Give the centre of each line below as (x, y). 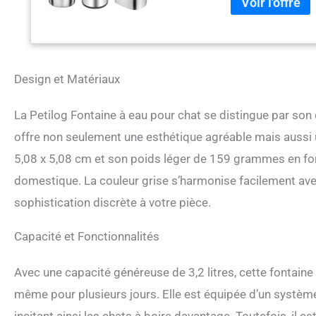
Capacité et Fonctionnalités (87, 237)
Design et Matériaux (67, 79)
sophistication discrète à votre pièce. (113, 203)
